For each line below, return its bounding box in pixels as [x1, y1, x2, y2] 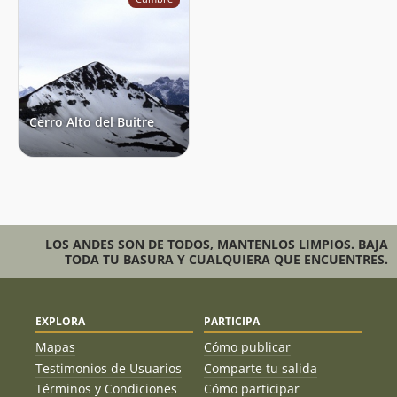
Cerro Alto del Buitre [29, 113, 154, 130]
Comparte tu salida [204, 359, 317, 377]
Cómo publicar [204, 339, 291, 356]
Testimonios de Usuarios [35, 359, 182, 377]
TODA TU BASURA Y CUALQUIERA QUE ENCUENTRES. [65, 250, 388, 268]
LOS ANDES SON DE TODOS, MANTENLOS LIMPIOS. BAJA [45, 235, 388, 253]
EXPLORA [35, 313, 85, 329]
